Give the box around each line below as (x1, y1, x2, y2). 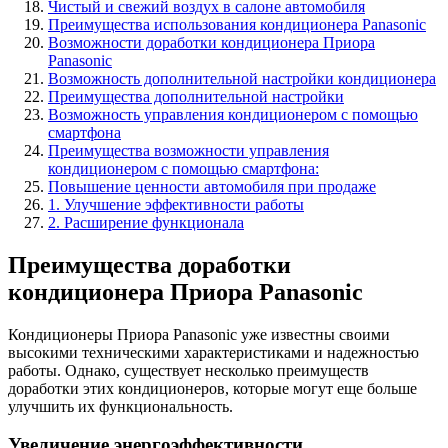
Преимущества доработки (8, 251, 291, 278)
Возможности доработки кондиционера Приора (48, 33, 375, 51)
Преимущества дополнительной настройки (48, 87, 344, 105)
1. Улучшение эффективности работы (48, 195, 304, 213)
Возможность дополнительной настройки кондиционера (48, 69, 436, 87)
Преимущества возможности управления (48, 141, 329, 159)
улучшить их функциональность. (8, 397, 233, 415)
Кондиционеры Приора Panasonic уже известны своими (8, 325, 390, 343)
